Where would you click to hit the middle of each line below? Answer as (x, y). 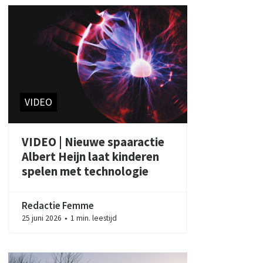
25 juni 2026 (42, 218)
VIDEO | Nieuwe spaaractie (93, 142)
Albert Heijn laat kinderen (90, 157)
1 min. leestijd (93, 218)
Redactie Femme (58, 205)
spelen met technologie (85, 172)
